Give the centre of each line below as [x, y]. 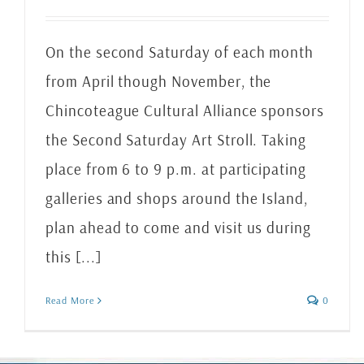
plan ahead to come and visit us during [179, 227]
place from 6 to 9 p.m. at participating [176, 169]
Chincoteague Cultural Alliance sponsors [185, 110]
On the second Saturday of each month [180, 52]
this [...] [74, 257]
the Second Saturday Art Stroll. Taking [176, 140]
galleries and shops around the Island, [177, 198]
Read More [70, 300]
